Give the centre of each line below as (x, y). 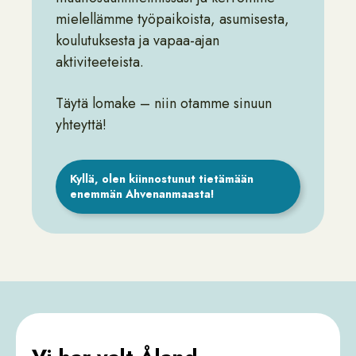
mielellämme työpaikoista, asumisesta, (172, 19)
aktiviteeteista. (102, 62)
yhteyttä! (81, 125)
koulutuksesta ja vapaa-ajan (137, 41)
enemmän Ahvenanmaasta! (142, 194)
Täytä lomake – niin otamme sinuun (164, 103)
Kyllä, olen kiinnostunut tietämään (162, 179)
